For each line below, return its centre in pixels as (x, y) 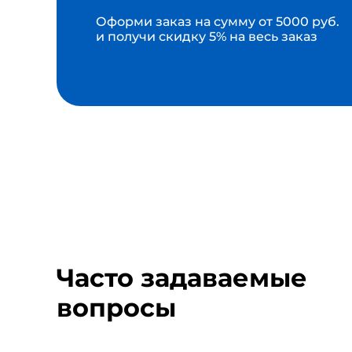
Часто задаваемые (182, 277)
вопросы (116, 307)
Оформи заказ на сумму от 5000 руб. (218, 21)
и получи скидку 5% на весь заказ (207, 36)
